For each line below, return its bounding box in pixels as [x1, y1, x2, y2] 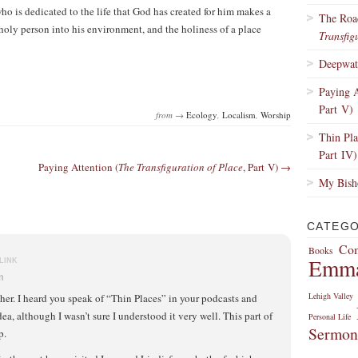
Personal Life [308, 311, 351, 322]
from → [156, 109, 186, 121]
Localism [222, 109, 256, 121]
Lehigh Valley [308, 290, 353, 301]
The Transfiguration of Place [118, 160, 243, 174]
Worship [261, 109, 291, 121]
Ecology [186, 109, 217, 121]
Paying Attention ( [38, 160, 118, 174]
